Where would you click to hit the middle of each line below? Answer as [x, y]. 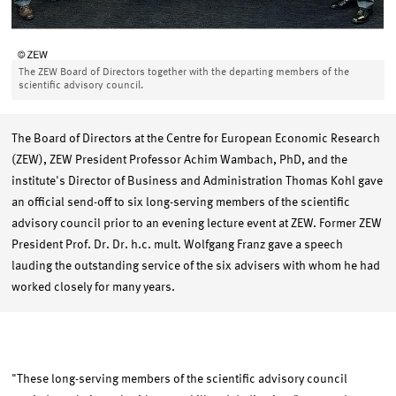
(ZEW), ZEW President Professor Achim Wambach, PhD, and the [180, 160]
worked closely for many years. [94, 287]
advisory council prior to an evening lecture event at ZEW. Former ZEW [197, 224]
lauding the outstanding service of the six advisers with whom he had [196, 266]
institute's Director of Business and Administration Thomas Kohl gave [198, 181]
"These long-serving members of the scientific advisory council [180, 379]
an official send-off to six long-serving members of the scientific [181, 202]
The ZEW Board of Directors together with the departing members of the [184, 72]
